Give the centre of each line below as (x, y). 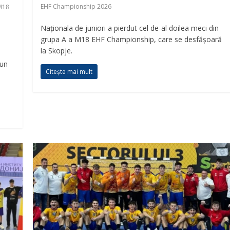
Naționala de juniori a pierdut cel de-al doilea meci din (130, 28)
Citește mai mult (69, 71)
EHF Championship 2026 (76, 6)
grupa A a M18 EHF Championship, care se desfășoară (131, 39)
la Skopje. (57, 50)
